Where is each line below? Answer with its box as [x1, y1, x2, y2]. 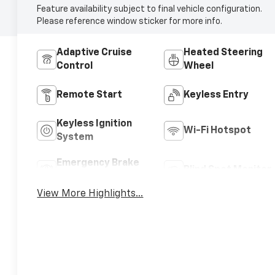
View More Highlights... [37, 189, 144, 199]
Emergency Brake [56, 158, 140, 169]
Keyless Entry [183, 90, 249, 101]
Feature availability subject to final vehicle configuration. [37, 5, 263, 14]
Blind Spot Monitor [183, 165, 271, 176]
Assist [56, 172, 88, 182]
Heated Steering [183, 48, 263, 58]
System [56, 133, 94, 143]
